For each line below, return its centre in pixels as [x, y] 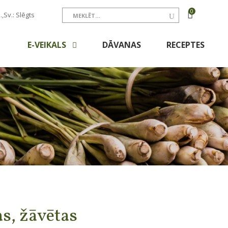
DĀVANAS [122, 45]
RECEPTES [186, 45]
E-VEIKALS [48, 45]
